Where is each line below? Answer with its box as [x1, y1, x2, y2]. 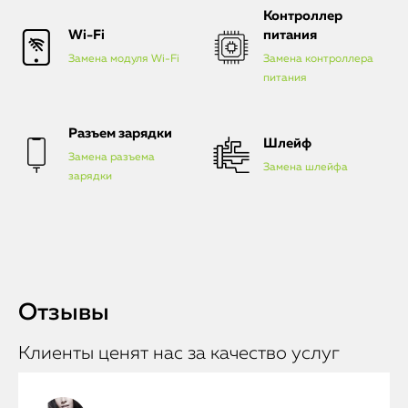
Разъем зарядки [68, 127, 172, 140]
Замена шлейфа [263, 161, 348, 173]
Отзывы [18, 301, 109, 325]
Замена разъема [68, 152, 155, 163]
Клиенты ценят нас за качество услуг [18, 344, 340, 362]
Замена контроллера [263, 54, 373, 65]
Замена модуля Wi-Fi [68, 54, 179, 65]
